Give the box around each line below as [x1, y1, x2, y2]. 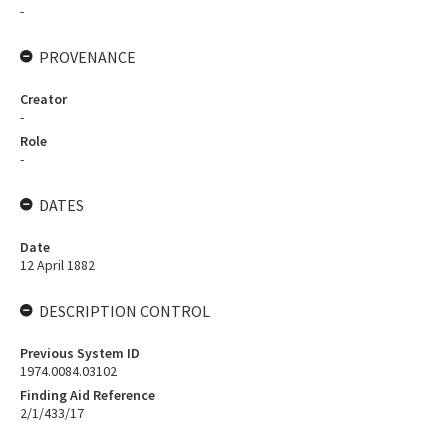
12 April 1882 [20, 256, 95, 274]
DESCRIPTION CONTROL [39, 301, 210, 321]
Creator [20, 90, 67, 108]
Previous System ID [20, 344, 140, 362]
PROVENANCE [39, 47, 136, 67]
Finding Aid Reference [20, 386, 155, 404]
